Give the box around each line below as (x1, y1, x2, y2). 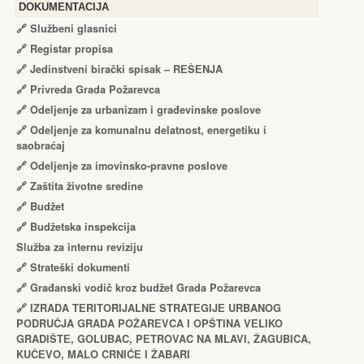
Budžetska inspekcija (30, 219, 136, 234)
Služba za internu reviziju (16, 240, 143, 254)
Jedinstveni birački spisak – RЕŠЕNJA (30, 62, 223, 76)
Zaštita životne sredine (30, 179, 143, 193)
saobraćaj (16, 138, 65, 153)
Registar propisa (30, 41, 113, 56)
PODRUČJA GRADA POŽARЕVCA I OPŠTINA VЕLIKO (16, 316, 283, 331)
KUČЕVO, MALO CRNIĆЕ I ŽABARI (16, 347, 190, 362)
